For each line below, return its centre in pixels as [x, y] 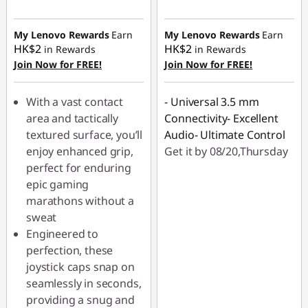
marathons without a [80, 201]
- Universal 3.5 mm [212, 102]
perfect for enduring [79, 168]
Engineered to [62, 234]
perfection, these [70, 250]
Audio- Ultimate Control [225, 135]
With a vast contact [75, 102]
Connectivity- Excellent [221, 118]
